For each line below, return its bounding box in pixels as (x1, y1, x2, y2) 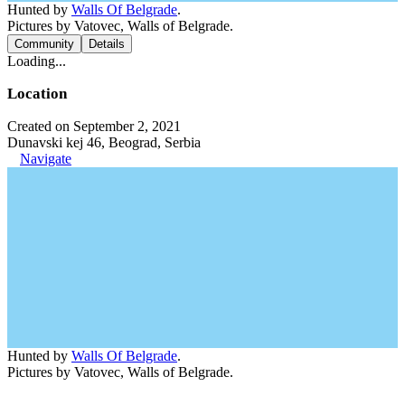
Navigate (20, 150, 71, 166)
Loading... (7, 52, 66, 69)
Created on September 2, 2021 (7, 118, 181, 134)
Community (14, 36, 74, 51)
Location (7, 84, 67, 102)
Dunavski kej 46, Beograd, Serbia (7, 134, 201, 150)
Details (89, 36, 125, 51)
